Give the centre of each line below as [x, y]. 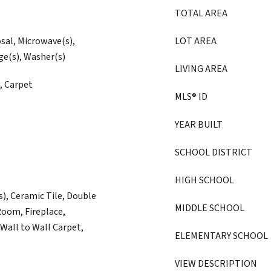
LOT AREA [196, 41]
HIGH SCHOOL [204, 180]
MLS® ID [191, 97]
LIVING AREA [201, 69]
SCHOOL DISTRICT [214, 152]
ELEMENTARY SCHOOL [221, 236]
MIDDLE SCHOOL [210, 208]
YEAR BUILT [199, 125]
